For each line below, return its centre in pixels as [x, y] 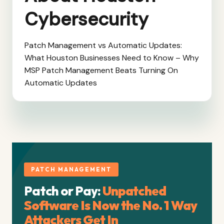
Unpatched [134, 191]
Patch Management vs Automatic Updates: [103, 45]
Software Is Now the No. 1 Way [110, 205]
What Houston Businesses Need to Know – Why [112, 58]
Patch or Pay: [63, 191]
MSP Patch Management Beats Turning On [101, 70]
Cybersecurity [86, 19]
